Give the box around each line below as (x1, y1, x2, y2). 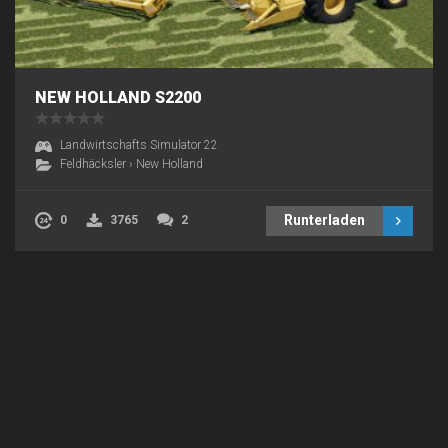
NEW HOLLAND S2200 (35, 87, 201, 107)
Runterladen (284, 211, 365, 228)
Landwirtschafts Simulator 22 (60, 137, 218, 152)
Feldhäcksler (60, 156, 126, 171)
